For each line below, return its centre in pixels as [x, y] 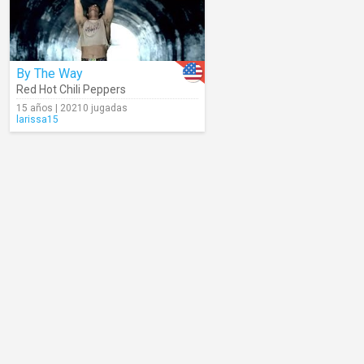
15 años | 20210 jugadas [72, 108]
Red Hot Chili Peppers [71, 89]
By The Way [50, 74]
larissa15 [37, 119]
